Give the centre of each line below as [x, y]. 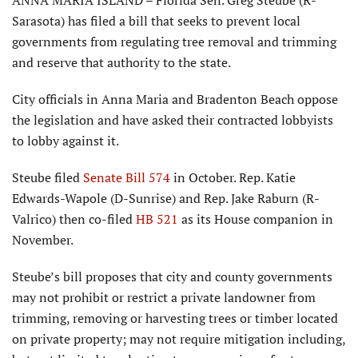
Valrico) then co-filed [74, 219]
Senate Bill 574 [127, 178]
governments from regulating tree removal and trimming [174, 42]
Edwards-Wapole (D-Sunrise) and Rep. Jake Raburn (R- [166, 199]
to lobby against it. [66, 141]
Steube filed [48, 178]
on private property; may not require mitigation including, [179, 339]
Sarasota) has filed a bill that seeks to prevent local [156, 21]
